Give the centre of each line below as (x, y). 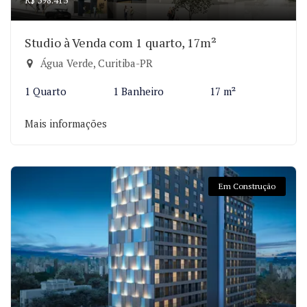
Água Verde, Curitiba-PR (95, 63)
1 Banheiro (138, 91)
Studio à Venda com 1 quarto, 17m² (121, 42)
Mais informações (66, 123)
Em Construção (247, 186)
